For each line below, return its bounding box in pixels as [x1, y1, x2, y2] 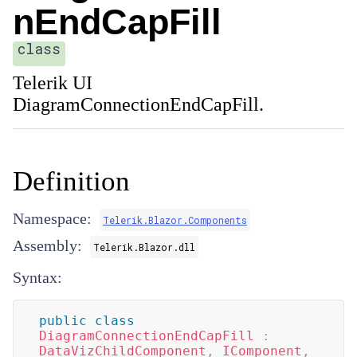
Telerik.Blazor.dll [93, 241, 195, 253]
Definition [13, 166, 130, 197]
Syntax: [13, 269, 62, 286]
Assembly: [13, 237, 82, 254]
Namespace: [13, 210, 92, 227]
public [39, 313, 87, 328]
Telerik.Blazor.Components [103, 214, 247, 226]
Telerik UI [13, 73, 92, 93]
